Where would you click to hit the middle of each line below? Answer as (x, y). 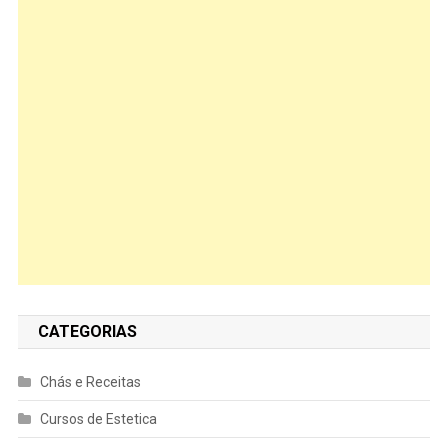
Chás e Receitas (90, 381)
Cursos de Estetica (98, 418)
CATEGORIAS (87, 331)
